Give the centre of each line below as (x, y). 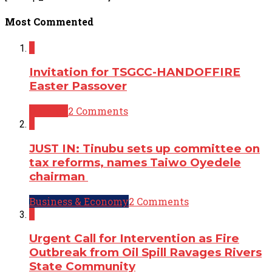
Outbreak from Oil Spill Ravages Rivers (145, 253)
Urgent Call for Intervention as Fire (134, 239)
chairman (59, 176)
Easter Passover (78, 86)
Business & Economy (79, 201)
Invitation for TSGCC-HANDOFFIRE (135, 72)
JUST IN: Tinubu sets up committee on (144, 148)
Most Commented (49, 22)
